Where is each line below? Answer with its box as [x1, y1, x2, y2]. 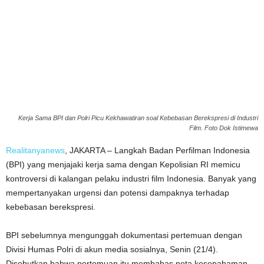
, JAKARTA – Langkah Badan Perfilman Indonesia [65, 146, 250, 156]
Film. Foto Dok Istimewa [189, 124, 258, 132]
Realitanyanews [6, 146, 65, 156]
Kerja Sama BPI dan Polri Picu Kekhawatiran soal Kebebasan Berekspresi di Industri [18, 114, 258, 122]
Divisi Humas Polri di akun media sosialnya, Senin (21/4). [6, 245, 218, 255]
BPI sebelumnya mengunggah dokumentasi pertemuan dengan [6, 230, 242, 240]
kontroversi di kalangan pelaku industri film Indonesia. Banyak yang [6, 174, 256, 184]
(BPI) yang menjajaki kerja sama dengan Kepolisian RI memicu [6, 160, 240, 170]
